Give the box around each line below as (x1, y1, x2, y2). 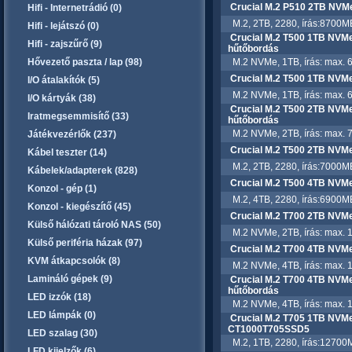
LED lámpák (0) (27, 310, 96, 321)
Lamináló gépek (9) (27, 273, 112, 284)
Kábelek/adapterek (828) (27, 165, 137, 176)
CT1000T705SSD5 (227, 324, 310, 335)
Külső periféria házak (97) (27, 237, 142, 248)
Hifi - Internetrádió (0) (27, 2, 122, 13)
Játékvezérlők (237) (27, 129, 116, 140)
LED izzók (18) (27, 291, 91, 302)
